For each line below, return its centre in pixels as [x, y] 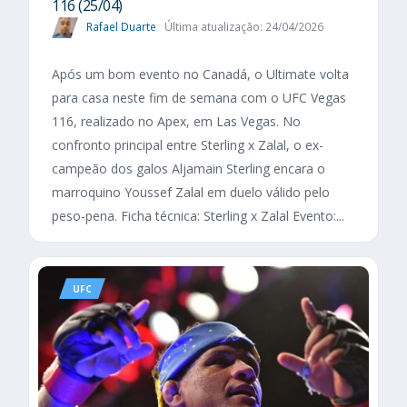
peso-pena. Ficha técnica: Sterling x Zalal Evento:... [198, 216]
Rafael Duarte [121, 26]
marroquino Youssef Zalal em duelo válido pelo [191, 193]
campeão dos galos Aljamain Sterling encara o [189, 169]
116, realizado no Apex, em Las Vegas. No [176, 122]
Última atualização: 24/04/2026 [243, 26]
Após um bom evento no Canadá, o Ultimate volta [200, 74]
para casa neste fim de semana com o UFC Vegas [199, 98]
